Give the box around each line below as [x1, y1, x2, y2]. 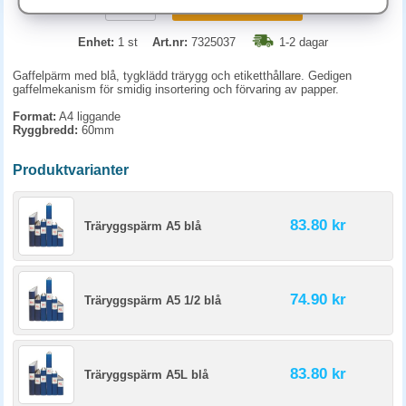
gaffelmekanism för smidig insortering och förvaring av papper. [13, 82, 339, 96]
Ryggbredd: [13, 123, 78, 137]
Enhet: [78, 35, 114, 49]
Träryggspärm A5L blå [84, 368, 208, 382]
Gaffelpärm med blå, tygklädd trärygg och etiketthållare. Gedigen [13, 69, 352, 82]
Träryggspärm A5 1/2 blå [84, 294, 221, 307]
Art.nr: [152, 35, 188, 49]
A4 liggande [56, 110, 121, 123]
